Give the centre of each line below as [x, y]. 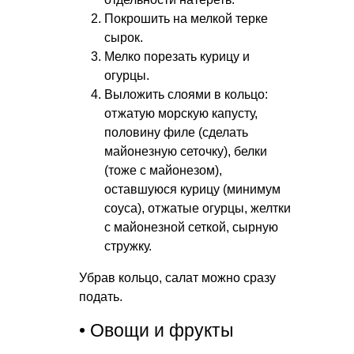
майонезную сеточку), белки [186, 151]
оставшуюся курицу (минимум [192, 189]
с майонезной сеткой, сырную [191, 227]
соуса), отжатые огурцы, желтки [198, 208]
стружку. [128, 246]
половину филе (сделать [176, 132]
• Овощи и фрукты [156, 330]
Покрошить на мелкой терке [186, 18]
